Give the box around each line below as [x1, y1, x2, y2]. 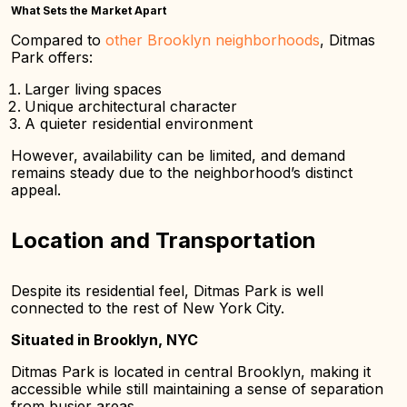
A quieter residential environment [25, 114, 253, 133]
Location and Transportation [11, 227, 316, 253]
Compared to [11, 31, 105, 49]
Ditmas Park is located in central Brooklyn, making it [11, 362, 371, 381]
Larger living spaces [25, 80, 162, 98]
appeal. [11, 181, 61, 199]
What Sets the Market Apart [11, 4, 166, 17]
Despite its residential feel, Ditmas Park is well [11, 282, 323, 300]
